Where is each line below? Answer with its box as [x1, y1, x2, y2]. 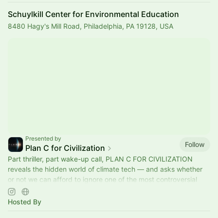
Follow [185, 140, 205, 148]
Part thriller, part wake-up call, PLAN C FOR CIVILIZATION [8, 155, 193, 163]
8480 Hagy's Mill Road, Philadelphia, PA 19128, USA [8, 22, 173, 30]
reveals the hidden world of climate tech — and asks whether [8, 165, 202, 173]
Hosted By [8, 198, 41, 206]
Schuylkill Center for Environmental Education [8, 9, 179, 19]
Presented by [25, 135, 61, 142]
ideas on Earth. [8, 185, 55, 194]
